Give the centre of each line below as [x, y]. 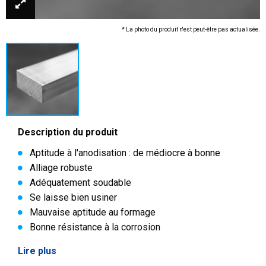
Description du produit [68, 132]
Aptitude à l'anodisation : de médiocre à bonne [125, 153]
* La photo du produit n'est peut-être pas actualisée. [191, 30]
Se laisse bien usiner [73, 197]
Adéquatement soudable [80, 183]
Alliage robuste [61, 168]
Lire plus [37, 251]
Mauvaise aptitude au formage [93, 212]
